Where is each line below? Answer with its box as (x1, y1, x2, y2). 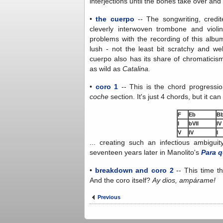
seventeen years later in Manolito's (90, 148, 201, 156)
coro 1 (95, 82, 118, 91)
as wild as (90, 64, 122, 73)
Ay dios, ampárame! (152, 176, 216, 184)
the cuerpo (96, 14, 134, 23)
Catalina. (122, 64, 150, 73)
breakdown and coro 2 (95, 166, 174, 174)
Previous (98, 194, 120, 200)
